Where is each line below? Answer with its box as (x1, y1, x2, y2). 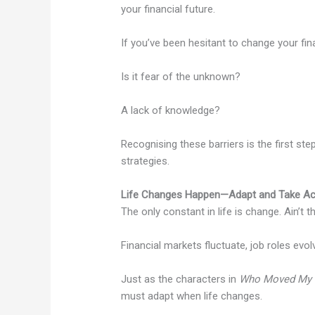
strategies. (121, 155, 170, 168)
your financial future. (121, 3, 216, 16)
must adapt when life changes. (121, 290, 263, 303)
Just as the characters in (121, 273, 240, 286)
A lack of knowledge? (121, 104, 221, 117)
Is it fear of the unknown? (121, 70, 241, 84)
